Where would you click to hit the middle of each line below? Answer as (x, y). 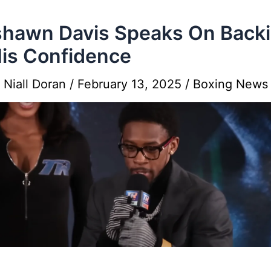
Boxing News (230, 84)
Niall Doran (37, 84)
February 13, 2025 (131, 84)
